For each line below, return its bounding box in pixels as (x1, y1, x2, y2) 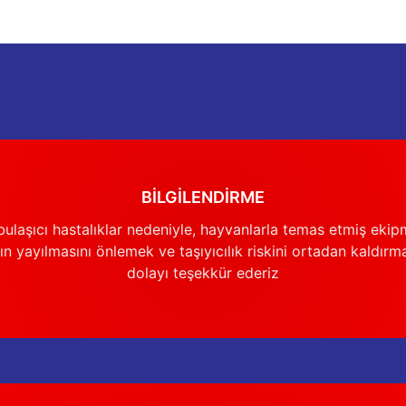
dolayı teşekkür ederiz (127, 264, 279, 282)
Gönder (181, 173, 225, 188)
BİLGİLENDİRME (141, 188, 265, 207)
